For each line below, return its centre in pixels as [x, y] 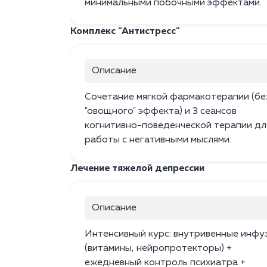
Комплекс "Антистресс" [125, 32]
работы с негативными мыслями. [158, 140]
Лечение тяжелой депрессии [137, 169]
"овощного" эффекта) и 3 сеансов [161, 112]
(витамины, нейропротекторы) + [158, 249]
